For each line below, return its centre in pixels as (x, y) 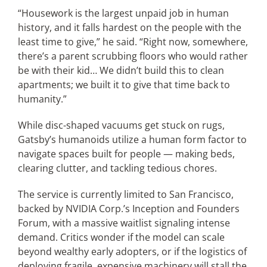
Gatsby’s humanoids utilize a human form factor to (132, 139)
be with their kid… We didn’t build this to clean (121, 70)
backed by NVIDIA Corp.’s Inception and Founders (128, 209)
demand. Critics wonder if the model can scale (121, 237)
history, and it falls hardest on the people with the (129, 27)
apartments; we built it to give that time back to (124, 85)
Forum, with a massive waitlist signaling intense (124, 223)
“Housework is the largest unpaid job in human (123, 13)
